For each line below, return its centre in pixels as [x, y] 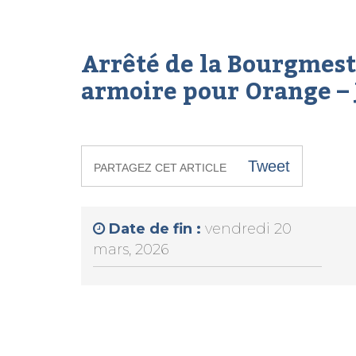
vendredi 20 [248, 229]
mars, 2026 [131, 250]
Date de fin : [157, 229]
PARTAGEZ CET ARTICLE [160, 167]
